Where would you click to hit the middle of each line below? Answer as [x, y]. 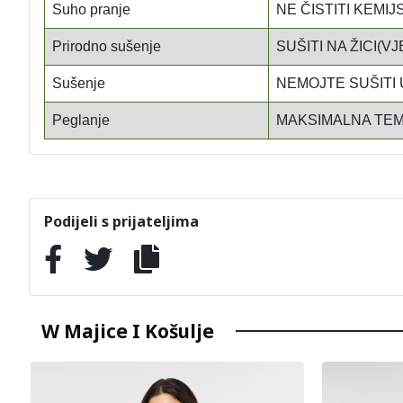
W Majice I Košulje [127, 331]
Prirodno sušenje [106, 46]
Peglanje [81, 120]
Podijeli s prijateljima [121, 221]
